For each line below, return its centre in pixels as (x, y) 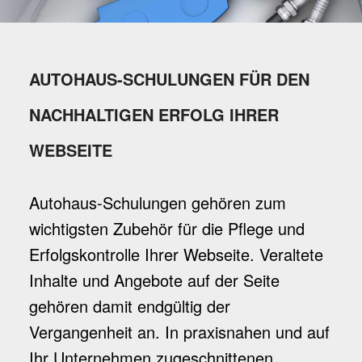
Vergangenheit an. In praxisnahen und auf (179, 332)
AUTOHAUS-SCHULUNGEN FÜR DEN (169, 79)
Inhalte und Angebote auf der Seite (154, 280)
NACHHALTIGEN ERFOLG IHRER (154, 114)
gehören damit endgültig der (129, 306)
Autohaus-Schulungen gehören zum (157, 202)
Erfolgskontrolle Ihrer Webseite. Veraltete (176, 254)
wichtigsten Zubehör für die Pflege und (166, 228)
